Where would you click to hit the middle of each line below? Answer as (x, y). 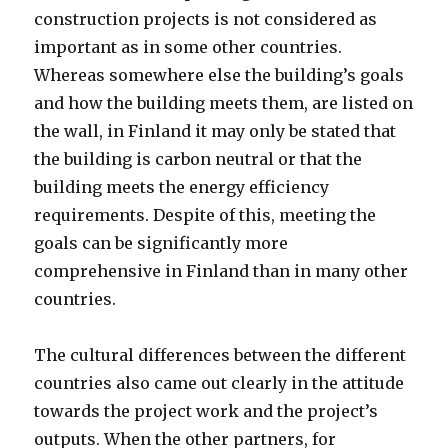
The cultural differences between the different (220, 355)
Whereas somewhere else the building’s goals (219, 75)
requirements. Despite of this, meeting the (205, 215)
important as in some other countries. (188, 47)
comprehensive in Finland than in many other (221, 271)
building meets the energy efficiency (182, 187)
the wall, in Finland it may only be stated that (215, 131)
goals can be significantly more (161, 243)
